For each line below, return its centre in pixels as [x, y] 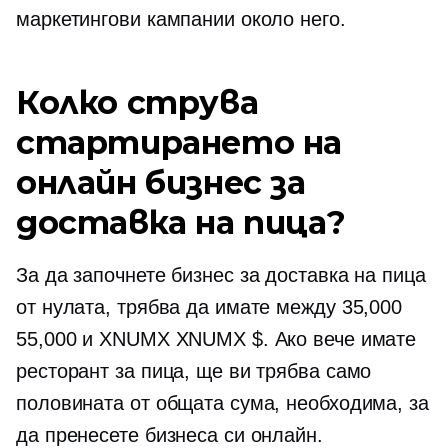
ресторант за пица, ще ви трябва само [194, 371]
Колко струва [137, 102]
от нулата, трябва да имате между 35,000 [209, 307]
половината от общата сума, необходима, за [222, 403]
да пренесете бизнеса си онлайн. [169, 435]
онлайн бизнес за [161, 182]
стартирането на [179, 142]
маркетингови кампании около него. [181, 19]
